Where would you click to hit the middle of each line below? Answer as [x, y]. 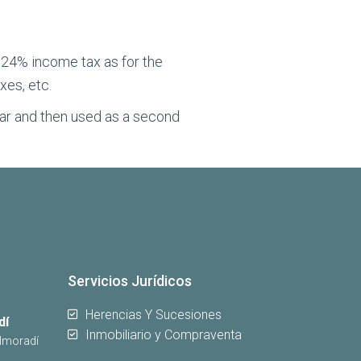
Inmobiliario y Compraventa [164, 334]
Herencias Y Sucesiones [154, 314]
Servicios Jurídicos [129, 280]
